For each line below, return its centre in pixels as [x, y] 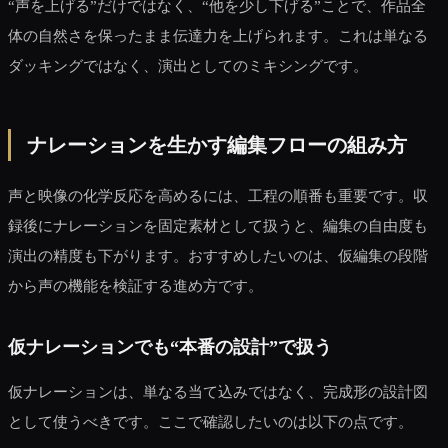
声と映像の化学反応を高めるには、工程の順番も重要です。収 [218, 195]
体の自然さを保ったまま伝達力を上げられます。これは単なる [218, 35]
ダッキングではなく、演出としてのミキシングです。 [188, 65]
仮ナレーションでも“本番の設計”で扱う [170, 346]
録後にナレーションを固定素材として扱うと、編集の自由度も [218, 225]
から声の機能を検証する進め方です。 [135, 285]
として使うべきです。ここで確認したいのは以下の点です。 [210, 421]
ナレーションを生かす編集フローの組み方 [217, 144]
